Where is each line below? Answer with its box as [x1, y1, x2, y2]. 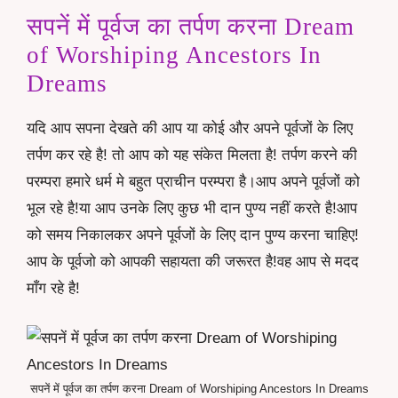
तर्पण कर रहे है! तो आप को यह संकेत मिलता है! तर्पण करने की [27, 147, 357, 164]
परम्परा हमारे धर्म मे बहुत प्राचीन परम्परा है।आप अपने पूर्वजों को [27, 173, 360, 191]
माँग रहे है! [27, 280, 80, 298]
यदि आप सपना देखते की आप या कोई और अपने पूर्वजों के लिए [27, 120, 353, 138]
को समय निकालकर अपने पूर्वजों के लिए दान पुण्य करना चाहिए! [27, 227, 359, 244]
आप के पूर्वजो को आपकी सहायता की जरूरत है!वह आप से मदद [27, 253, 359, 271]
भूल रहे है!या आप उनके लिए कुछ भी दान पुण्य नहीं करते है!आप [27, 200, 357, 218]
